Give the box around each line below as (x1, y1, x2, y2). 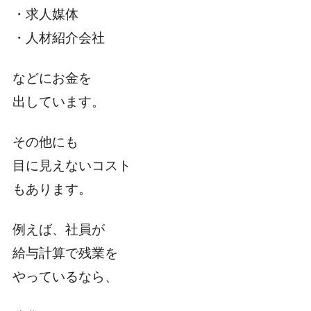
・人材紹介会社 (12, 31, 105, 46)
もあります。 (12, 182, 92, 197)
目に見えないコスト (12, 158, 131, 174)
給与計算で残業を (12, 246, 118, 261)
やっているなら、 (12, 269, 118, 285)
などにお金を (12, 71, 92, 86)
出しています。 (12, 94, 105, 110)
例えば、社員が (12, 222, 105, 237)
